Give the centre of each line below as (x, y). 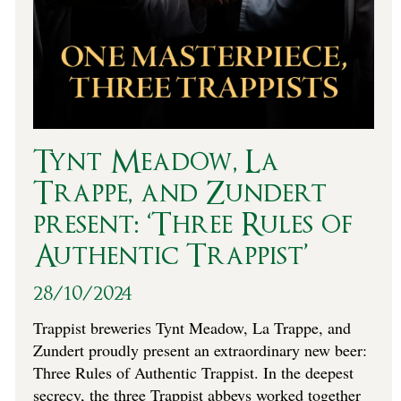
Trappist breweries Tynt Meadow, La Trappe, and (192, 327)
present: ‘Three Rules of (192, 225)
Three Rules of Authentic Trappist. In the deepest (193, 372)
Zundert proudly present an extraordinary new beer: (200, 350)
